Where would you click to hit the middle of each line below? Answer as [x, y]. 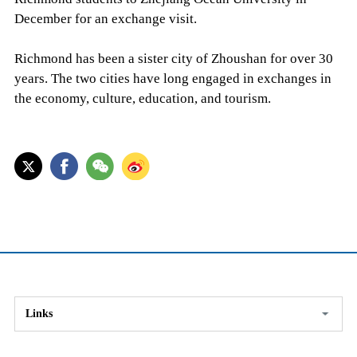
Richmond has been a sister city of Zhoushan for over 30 [173, 59]
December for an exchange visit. [105, 19]
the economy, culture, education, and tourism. [142, 99]
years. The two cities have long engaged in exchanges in [173, 79]
